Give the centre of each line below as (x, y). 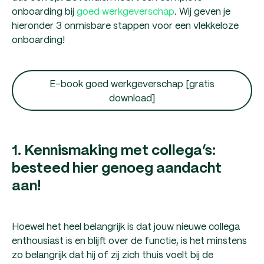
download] (132, 97)
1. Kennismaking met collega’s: (114, 151)
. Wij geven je (202, 11)
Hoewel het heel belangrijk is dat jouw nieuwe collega (126, 226)
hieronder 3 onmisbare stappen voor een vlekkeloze (125, 25)
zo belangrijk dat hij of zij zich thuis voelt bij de (113, 254)
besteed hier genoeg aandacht (117, 169)
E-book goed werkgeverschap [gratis (132, 83)
